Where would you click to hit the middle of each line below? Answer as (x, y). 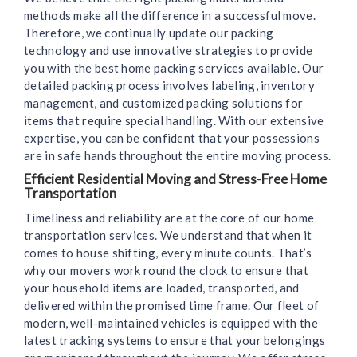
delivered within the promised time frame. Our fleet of (172, 306)
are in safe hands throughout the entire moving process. (178, 156)
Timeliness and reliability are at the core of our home (169, 218)
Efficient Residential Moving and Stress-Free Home (175, 179)
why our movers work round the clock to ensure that (166, 271)
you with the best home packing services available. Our (174, 68)
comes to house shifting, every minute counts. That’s (168, 253)
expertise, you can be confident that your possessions (172, 138)
